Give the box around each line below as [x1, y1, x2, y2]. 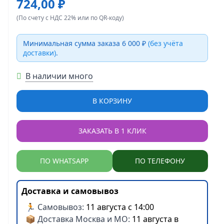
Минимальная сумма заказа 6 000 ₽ [23, 38, 148, 48]
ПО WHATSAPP [40, 156, 89, 165]
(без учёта [148, 38, 183, 48]
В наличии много [25, 70, 93, 81]
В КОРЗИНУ [92, 96, 132, 105]
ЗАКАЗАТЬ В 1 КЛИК [78, 126, 146, 135]
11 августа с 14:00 [86, 201, 154, 212]
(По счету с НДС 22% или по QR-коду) [16, 13, 124, 22]
